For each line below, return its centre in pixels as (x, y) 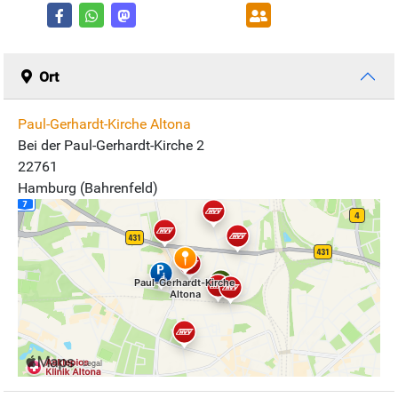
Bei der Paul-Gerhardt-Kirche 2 (111, 146)
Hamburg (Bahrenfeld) (88, 188)
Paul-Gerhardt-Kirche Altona (104, 124)
